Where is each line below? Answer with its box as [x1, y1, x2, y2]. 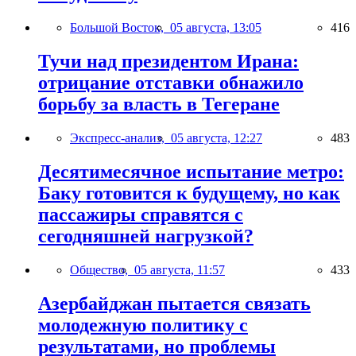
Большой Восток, [70, 21, 170, 35]
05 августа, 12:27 [171, 130, 262, 145]
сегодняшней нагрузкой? [38, 225, 253, 246]
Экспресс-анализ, [70, 130, 171, 145]
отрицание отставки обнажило [38, 72, 304, 94]
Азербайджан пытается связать [38, 292, 311, 314]
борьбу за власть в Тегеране [38, 94, 280, 115]
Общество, [70, 262, 134, 277]
